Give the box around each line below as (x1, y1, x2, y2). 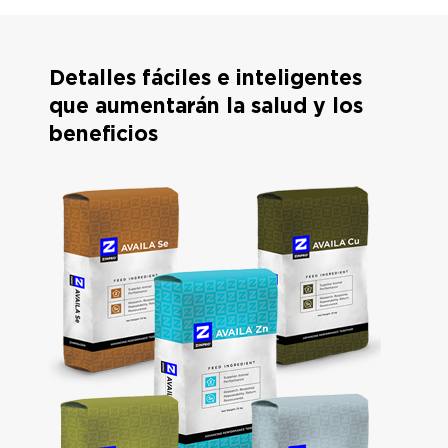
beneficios (49, 120, 158, 146)
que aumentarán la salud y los (49, 92, 363, 118)
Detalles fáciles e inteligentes (49, 64, 362, 90)
